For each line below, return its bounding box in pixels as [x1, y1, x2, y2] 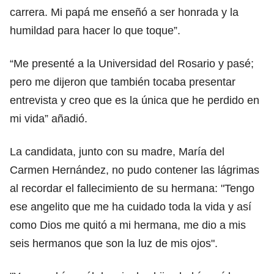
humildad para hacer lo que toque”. [10, 24, 180, 37]
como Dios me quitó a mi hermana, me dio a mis [10, 218, 246, 231]
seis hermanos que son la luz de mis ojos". [10, 237, 218, 250]
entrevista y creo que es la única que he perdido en [10, 94, 259, 106]
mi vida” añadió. [10, 112, 87, 125]
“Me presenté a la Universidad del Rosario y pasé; [10, 57, 254, 70]
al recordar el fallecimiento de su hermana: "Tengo [10, 182, 254, 194]
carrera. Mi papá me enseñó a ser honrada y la [10, 6, 239, 18]
